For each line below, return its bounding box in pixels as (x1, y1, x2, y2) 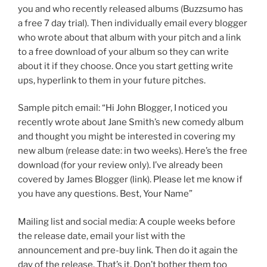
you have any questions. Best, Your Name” (18, 188, 193, 200)
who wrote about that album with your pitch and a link (18, 32, 241, 43)
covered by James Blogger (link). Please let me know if (18, 174, 243, 185)
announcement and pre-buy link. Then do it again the (18, 244, 238, 256)
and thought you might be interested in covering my (18, 131, 235, 142)
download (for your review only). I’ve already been (18, 160, 223, 171)
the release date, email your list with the (18, 230, 185, 241)
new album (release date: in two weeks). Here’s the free (18, 145, 247, 157)
